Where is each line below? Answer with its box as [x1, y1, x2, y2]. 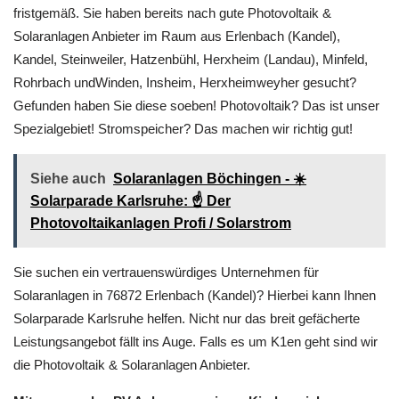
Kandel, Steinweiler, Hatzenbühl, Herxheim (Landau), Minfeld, [13, 93, 368, 108]
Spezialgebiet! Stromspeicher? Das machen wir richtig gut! [13, 162, 353, 177]
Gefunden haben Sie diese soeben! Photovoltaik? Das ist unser [13, 139, 379, 154]
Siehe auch [30, 212, 106, 227]
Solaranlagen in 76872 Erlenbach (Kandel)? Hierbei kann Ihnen [13, 329, 376, 344]
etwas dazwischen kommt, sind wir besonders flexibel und [13, 23, 351, 38]
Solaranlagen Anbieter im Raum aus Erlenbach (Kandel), [13, 69, 340, 85]
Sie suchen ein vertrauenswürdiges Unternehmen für [13, 305, 319, 321]
